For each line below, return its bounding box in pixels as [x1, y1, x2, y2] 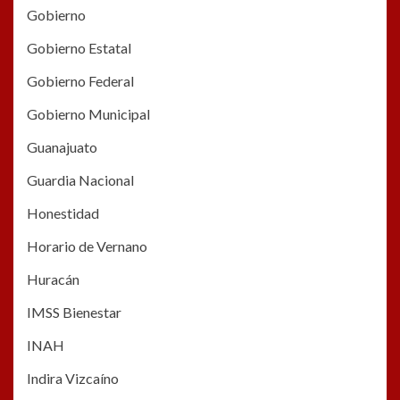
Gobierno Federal [27, 72, 134, 90]
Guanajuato [27, 138, 97, 156]
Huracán [27, 271, 79, 288]
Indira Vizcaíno [27, 370, 119, 387]
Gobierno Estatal [27, 39, 131, 57]
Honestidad [27, 204, 99, 222]
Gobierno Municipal [27, 105, 150, 123]
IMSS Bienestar [27, 304, 121, 321]
